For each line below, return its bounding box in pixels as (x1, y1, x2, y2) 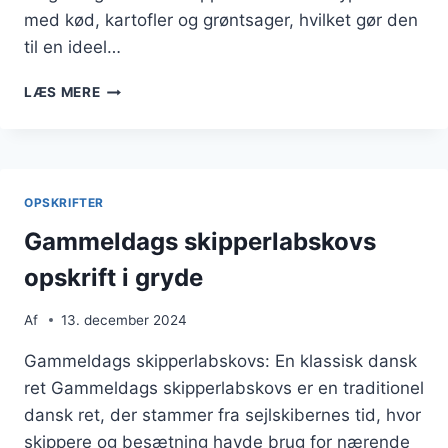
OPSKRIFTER (24, 195, 104, 211)
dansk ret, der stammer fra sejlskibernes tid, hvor (24, 404, 421, 425)
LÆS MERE (24, 84, 101, 101)
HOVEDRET (99, 121, 179, 138)
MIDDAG (99, 163, 159, 180)
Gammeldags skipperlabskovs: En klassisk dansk (24, 350, 417, 371)
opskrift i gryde (24, 263, 203, 293)
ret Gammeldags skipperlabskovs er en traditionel (24, 377, 424, 398)
